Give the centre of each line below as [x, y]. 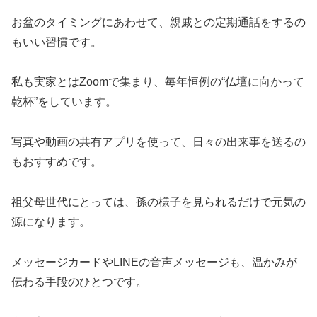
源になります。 [51, 222]
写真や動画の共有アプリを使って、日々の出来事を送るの [158, 142]
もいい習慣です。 [57, 42]
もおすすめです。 [57, 162]
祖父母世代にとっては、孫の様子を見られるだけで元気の [158, 202]
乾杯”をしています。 [64, 102]
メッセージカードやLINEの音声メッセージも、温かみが [154, 262]
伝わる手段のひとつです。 [79, 282]
